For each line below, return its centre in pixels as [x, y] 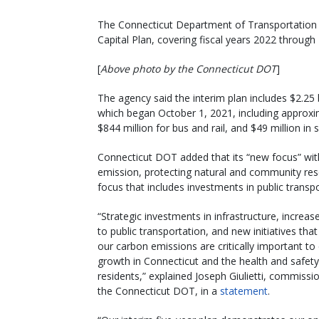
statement [244, 291]
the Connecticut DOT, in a [159, 291]
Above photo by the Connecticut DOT [188, 68]
